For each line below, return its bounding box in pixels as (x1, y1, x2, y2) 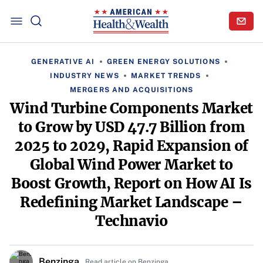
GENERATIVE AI (31, 58, 95, 66)
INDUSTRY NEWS (50, 72, 119, 80)
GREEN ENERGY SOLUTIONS (106, 58, 220, 66)
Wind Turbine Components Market (10, 99, 253, 117)
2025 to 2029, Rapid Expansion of (15, 137, 248, 155)
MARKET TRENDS (131, 72, 201, 80)
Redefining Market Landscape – (20, 193, 243, 211)
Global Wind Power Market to (29, 156, 234, 174)
